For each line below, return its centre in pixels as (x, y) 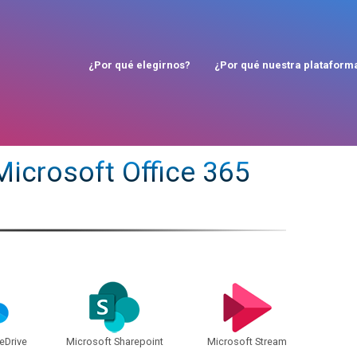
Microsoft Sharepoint (115, 342)
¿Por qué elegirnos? (139, 65)
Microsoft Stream (247, 342)
